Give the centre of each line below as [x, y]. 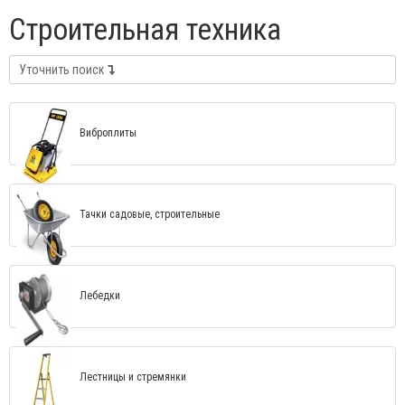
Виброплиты [108, 133]
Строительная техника [145, 29]
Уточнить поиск [63, 70]
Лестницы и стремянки [133, 377]
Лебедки [100, 296]
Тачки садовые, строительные [150, 214]
